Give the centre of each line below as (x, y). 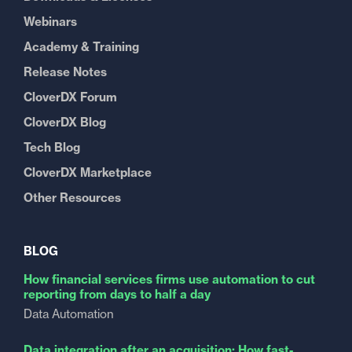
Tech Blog (52, 147)
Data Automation (69, 314)
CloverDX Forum (70, 97)
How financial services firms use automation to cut (169, 279)
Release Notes (65, 72)
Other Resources (72, 198)
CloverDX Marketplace (88, 172)
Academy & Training (81, 47)
